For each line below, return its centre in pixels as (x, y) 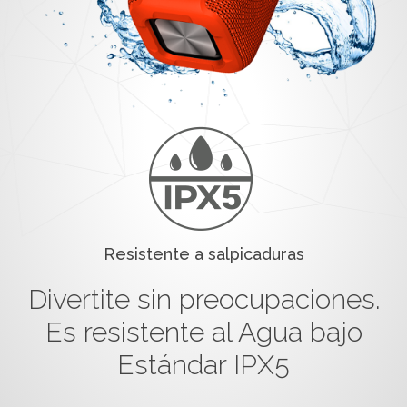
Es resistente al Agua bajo (203, 333)
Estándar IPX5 (203, 365)
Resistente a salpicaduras (203, 254)
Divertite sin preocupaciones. (203, 300)
